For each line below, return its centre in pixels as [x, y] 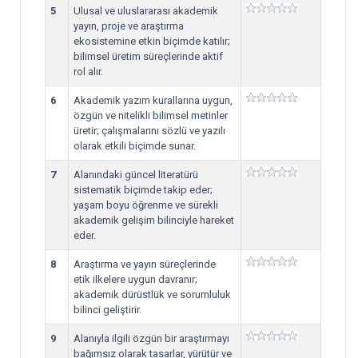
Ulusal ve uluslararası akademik [146, 11]
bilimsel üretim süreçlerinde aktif [148, 56]
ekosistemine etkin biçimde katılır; [152, 41]
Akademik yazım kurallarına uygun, [153, 100]
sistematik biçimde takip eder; [143, 190]
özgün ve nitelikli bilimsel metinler [151, 115]
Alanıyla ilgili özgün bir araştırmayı [151, 338]
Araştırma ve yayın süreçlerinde [145, 264]
